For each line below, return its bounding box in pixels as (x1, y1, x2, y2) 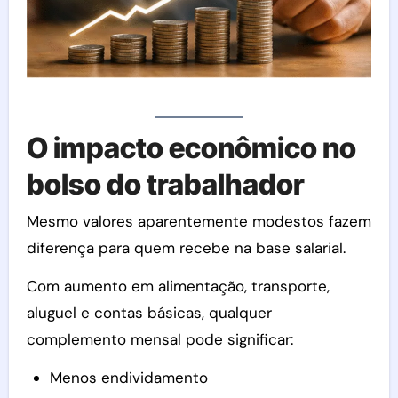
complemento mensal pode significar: (26, 330, 293, 350)
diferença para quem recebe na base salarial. (26, 238, 346, 259)
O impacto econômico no (26, 130, 356, 165)
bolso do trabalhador (26, 166, 305, 202)
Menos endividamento (49, 368, 208, 388)
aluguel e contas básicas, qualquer (26, 303, 272, 323)
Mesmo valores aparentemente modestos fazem (26, 211, 371, 232)
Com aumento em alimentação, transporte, (26, 276, 330, 297)
